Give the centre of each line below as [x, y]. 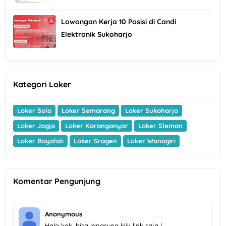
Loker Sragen [95, 141]
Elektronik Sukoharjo [97, 34]
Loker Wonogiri [151, 141]
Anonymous [64, 214]
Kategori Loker [42, 84]
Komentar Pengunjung [57, 181]
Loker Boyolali [40, 141]
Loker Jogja [36, 126]
